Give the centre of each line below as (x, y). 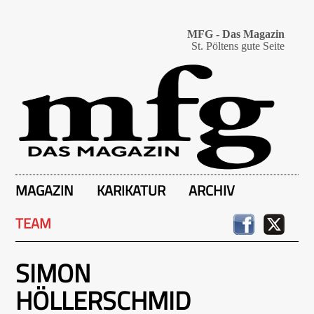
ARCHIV (212, 190)
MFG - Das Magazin (236, 34)
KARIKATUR (131, 190)
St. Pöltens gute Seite (238, 46)
